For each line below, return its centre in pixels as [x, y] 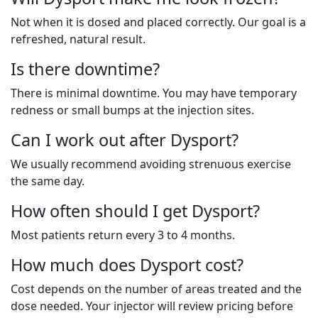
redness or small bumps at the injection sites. [132, 110]
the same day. [48, 181]
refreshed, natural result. [78, 39]
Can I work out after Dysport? [125, 140]
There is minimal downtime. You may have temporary [154, 93]
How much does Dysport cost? [127, 265]
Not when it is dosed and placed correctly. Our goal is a [158, 22]
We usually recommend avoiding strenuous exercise [151, 164]
